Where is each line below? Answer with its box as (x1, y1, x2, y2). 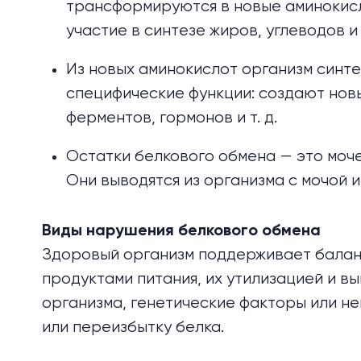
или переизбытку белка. (42, 319, 224, 337)
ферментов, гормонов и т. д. (66, 110, 277, 127)
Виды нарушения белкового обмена (42, 223, 321, 240)
